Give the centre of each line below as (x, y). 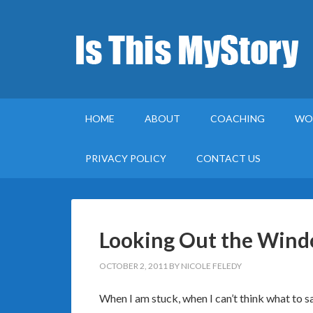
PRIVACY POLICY (126, 158)
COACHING (238, 118)
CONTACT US (228, 158)
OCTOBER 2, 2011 (133, 266)
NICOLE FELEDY (211, 266)
